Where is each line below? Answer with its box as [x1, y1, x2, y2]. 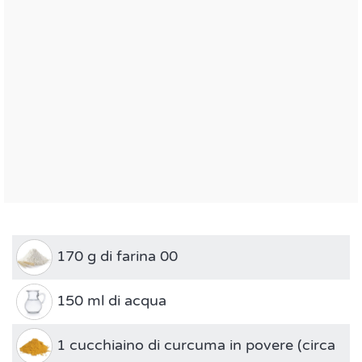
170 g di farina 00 [53, 247, 178, 266]
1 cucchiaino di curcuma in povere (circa [53, 336, 335, 355]
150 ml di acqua [53, 292, 166, 310]
